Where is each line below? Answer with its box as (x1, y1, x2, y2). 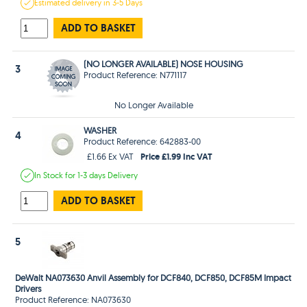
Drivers (15, 282, 42, 294)
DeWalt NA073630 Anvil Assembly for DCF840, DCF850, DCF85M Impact (15, 271, 292, 283)
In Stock (34, 169, 66, 180)
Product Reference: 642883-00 (84, 135, 201, 147)
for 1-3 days (65, 169, 108, 180)
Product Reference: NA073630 (15, 293, 132, 305)
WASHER (84, 124, 117, 136)
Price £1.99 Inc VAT (140, 149, 213, 162)
